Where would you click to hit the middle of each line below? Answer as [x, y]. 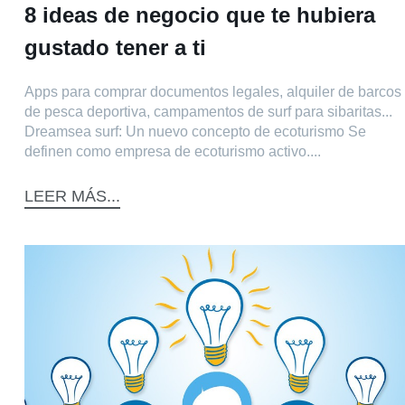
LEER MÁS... [72, 196]
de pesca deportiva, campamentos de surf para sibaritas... [208, 112]
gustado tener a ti [115, 48]
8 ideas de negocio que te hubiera [200, 15]
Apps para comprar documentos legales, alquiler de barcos [213, 92]
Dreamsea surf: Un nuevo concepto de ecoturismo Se [195, 132]
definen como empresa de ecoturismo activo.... [173, 152]
